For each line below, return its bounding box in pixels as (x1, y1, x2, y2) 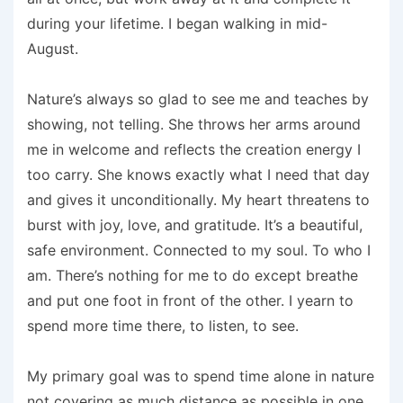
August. (27, 40, 78, 58)
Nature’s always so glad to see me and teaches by (27, 90, 369, 109)
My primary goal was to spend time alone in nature (27, 367, 374, 386)
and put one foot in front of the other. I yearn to (27, 291, 354, 310)
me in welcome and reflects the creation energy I (27, 140, 361, 159)
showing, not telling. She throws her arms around (27, 115, 361, 134)
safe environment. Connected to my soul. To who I (27, 241, 371, 260)
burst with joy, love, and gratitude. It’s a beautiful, (27, 216, 363, 235)
